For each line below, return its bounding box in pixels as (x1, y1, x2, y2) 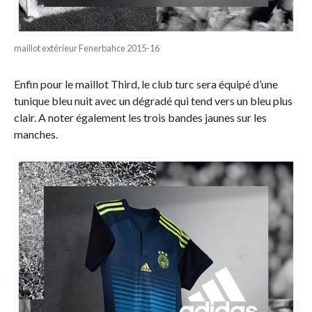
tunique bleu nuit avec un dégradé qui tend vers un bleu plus (13, 93, 292, 107)
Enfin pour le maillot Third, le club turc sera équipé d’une (13, 77, 278, 91)
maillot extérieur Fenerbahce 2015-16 (13, 42, 159, 54)
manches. (13, 127, 58, 141)
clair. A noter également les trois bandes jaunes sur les (13, 110, 267, 124)
